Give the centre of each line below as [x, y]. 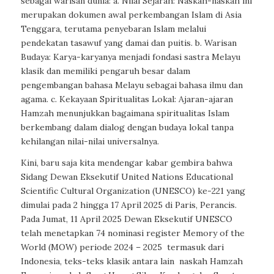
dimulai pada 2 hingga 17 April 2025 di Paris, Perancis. [128, 205]
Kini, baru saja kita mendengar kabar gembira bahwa [126, 163]
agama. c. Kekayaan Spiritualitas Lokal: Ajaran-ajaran [127, 99]
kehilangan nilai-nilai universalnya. [90, 142]
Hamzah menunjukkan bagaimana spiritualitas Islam [125, 113]
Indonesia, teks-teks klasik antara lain [97, 261]
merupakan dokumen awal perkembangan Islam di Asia [131, 15]
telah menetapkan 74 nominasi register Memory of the [132, 233]
